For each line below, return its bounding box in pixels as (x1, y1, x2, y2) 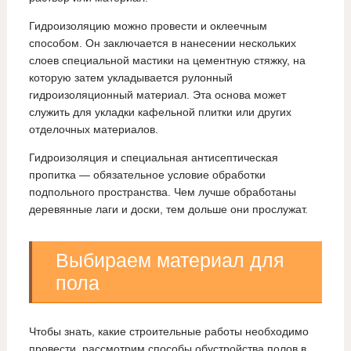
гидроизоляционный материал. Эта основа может (28, 89, 286, 102)
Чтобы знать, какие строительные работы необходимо (28, 325, 309, 338)
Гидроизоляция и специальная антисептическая (28, 151, 278, 165)
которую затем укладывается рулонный (28, 71, 233, 85)
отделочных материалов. (28, 123, 158, 136)
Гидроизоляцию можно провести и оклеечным (28, 20, 267, 33)
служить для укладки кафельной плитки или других (28, 106, 291, 119)
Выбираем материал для (55, 249, 284, 272)
